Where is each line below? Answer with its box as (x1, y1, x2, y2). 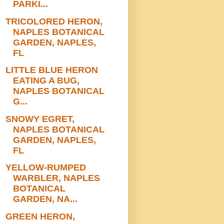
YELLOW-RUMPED (5, 162, 86, 173)
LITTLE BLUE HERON (5, 65, 98, 75)
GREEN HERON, (5, 211, 75, 221)
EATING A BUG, (12, 75, 79, 86)
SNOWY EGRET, (5, 113, 74, 124)
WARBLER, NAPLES (12, 173, 100, 183)
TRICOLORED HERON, (5, 16, 102, 26)
